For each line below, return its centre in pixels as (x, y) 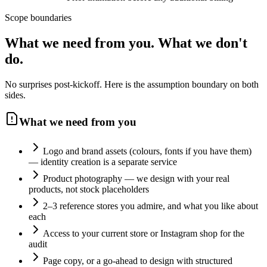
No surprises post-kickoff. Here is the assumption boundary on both (132, 84)
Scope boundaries (38, 17)
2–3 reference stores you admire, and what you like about (150, 206)
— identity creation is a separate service (103, 162)
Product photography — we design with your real (136, 178)
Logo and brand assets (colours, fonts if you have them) (147, 151)
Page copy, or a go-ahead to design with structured (138, 261)
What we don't (203, 43)
